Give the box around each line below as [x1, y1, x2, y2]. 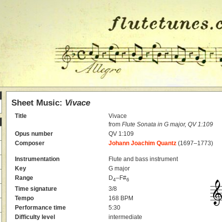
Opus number [15, 130, 54, 137]
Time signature [15, 185, 57, 192]
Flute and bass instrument [109, 156, 178, 162]
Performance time [15, 204, 66, 211]
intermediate [109, 214, 143, 220]
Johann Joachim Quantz [109, 140, 177, 146]
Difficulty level [15, 214, 55, 220]
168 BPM [109, 195, 134, 201]
